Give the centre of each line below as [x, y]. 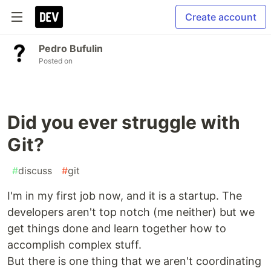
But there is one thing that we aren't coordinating [134, 261]
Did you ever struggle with [124, 122]
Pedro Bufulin [71, 48]
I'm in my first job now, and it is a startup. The [125, 196]
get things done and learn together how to [117, 228]
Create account [221, 17]
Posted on [56, 61]
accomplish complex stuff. [74, 245]
